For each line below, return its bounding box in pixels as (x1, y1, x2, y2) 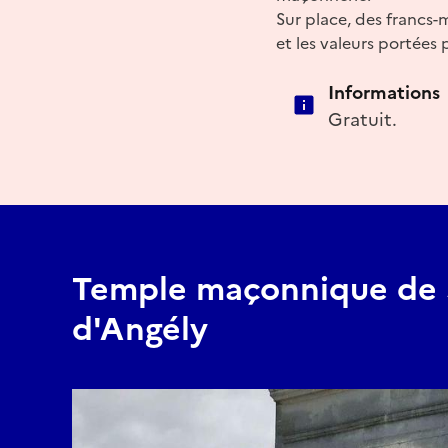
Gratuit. (328, 105, 397, 133)
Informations (328, 78, 440, 106)
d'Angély (72, 304, 208, 353)
